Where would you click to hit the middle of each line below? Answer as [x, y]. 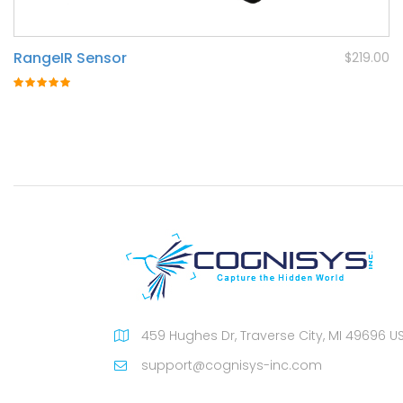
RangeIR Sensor [70, 58]
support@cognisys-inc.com [232, 366]
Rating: [34, 87]
